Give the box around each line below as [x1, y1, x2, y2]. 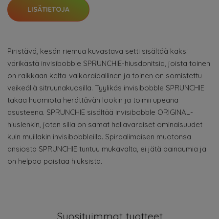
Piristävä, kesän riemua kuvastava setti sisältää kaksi [7, 46, 188, 56]
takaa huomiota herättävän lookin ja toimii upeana [7, 95, 178, 105]
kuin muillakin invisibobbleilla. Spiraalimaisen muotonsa [7, 132, 191, 141]
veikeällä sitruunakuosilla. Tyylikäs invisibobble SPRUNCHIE [7, 83, 204, 92]
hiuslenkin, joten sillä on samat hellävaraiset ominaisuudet [7, 120, 202, 129]
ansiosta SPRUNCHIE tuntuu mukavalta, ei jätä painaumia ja [7, 144, 206, 153]
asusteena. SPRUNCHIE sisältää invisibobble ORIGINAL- [7, 108, 193, 117]
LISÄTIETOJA [27, 5, 69, 14]
